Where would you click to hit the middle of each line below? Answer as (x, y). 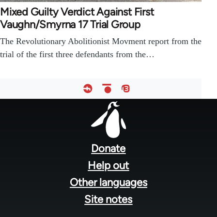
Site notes (108, 200)
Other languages (108, 183)
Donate (108, 149)
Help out (108, 166)
